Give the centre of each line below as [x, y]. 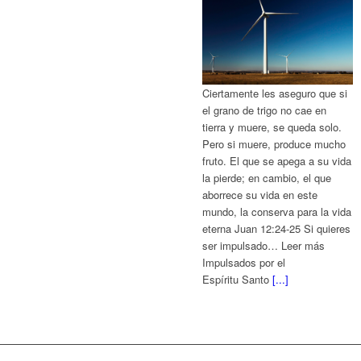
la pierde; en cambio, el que [267, 178]
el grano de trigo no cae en [265, 110]
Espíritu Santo [238, 280]
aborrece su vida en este [260, 195]
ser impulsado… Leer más [264, 246]
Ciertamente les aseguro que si [275, 93]
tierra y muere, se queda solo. [272, 127]
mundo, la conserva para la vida [277, 212]
